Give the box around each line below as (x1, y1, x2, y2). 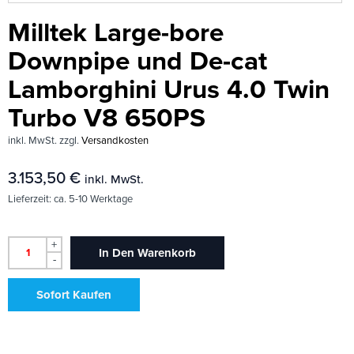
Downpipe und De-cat (8, 44, 267, 77)
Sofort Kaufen (36, 288, 111, 303)
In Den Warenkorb (99, 246, 196, 261)
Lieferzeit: (8, 192, 54, 205)
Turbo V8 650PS (8, 101, 205, 134)
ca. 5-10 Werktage (54, 192, 133, 205)
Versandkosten (81, 134, 149, 147)
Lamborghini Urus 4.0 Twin (8, 73, 330, 106)
